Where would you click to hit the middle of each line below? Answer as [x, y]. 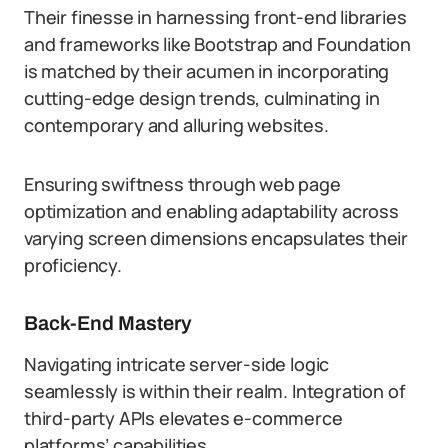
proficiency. [73, 265]
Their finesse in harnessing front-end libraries [215, 17]
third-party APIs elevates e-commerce [183, 418]
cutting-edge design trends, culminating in [202, 98]
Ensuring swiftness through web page [182, 184]
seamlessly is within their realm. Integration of [215, 391]
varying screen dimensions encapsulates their [216, 238]
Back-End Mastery [108, 323]
